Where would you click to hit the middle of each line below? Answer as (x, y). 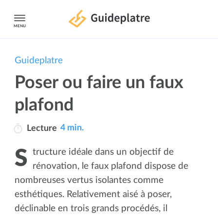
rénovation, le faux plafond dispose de (110, 166)
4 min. (72, 128)
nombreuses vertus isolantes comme (89, 180)
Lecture (42, 128)
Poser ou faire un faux (99, 82)
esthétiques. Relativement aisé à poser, (93, 194)
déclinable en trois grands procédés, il (91, 208)
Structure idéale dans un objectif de (21, 158)
